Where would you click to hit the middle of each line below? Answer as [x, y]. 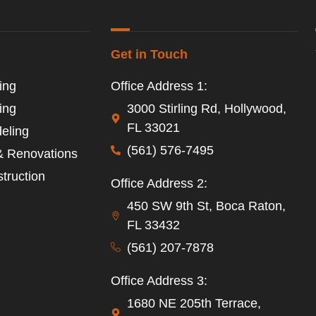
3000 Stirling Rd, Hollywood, [206, 108]
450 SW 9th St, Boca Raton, [206, 206]
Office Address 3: [159, 280]
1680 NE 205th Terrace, [194, 303]
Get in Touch [149, 54]
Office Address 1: [159, 86]
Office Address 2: [159, 183]
